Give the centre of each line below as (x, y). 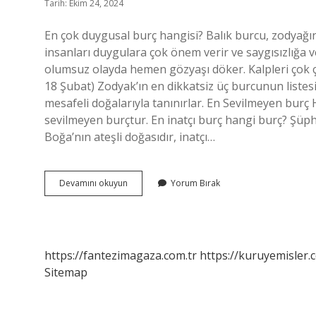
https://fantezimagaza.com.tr (121, 255)
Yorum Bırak (195, 183)
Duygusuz (146, 195)
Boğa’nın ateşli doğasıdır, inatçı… (130, 137)
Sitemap (66, 272)
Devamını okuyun (93, 183)
